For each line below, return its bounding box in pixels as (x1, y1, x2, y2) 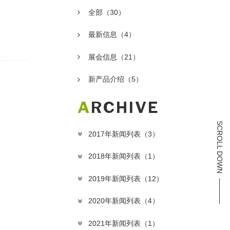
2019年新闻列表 (88, 174, 141, 183)
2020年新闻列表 (88, 197, 141, 205)
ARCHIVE (91, 98, 160, 117)
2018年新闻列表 (88, 152, 141, 161)
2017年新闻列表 (88, 129, 141, 138)
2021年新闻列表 (88, 219, 141, 227)
